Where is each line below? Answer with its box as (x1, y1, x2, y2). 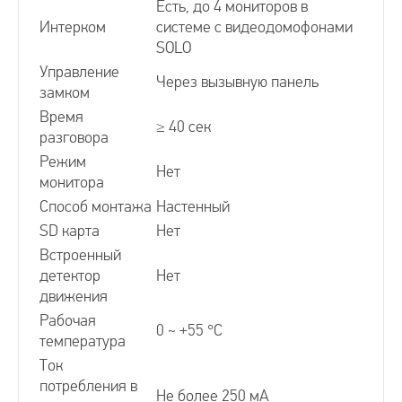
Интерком (39, 17, 106, 37)
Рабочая (39, 310, 96, 330)
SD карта (39, 221, 100, 240)
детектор (39, 266, 100, 285)
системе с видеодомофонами (156, 17, 353, 37)
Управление (39, 62, 119, 82)
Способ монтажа (39, 197, 152, 216)
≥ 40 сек (156, 117, 211, 136)
